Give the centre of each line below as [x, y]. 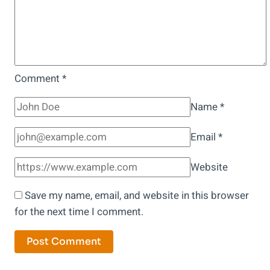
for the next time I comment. [79, 212]
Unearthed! [117, 22]
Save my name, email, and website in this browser [137, 195]
